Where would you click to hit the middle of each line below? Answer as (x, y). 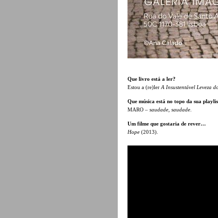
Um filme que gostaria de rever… (167, 123)
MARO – (138, 109)
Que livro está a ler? (152, 79)
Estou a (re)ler (144, 87)
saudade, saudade (170, 109)
